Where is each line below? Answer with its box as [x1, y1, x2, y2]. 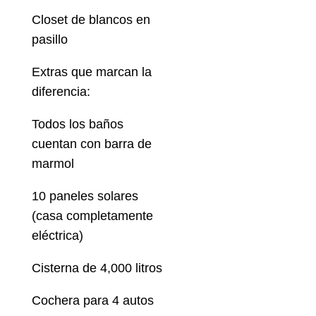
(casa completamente [31, 209, 153, 224]
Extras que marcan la [31, 65, 152, 80]
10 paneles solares [31, 189, 138, 204]
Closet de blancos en [31, 13, 150, 28]
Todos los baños [31, 117, 123, 132]
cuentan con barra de [31, 137, 152, 152]
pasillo [31, 32, 68, 47]
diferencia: [31, 85, 90, 99]
